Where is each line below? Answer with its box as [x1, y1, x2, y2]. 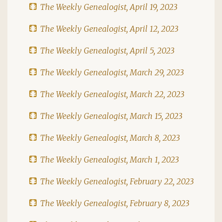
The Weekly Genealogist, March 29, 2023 [40, 67, 184, 77]
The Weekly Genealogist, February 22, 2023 [40, 176, 194, 186]
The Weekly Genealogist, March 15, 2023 [40, 111, 182, 121]
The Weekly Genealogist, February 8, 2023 [40, 198, 189, 208]
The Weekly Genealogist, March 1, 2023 [40, 154, 179, 165]
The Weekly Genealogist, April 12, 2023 [40, 23, 178, 34]
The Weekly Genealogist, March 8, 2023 [40, 132, 180, 143]
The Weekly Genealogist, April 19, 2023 [40, 1, 177, 12]
